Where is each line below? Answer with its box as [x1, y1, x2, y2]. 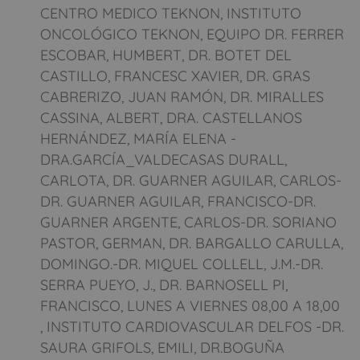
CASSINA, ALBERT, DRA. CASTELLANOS [40, 108, 302, 127]
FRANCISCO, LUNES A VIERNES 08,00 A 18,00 [40, 296, 340, 315]
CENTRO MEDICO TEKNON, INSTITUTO [40, 3, 301, 22]
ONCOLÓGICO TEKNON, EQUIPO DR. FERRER [40, 24, 344, 43]
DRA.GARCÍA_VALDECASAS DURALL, [40, 149, 287, 169]
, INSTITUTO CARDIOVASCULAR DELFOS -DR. [40, 317, 344, 336]
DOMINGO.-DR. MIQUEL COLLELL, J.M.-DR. [40, 254, 323, 273]
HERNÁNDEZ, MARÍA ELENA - [40, 129, 236, 148]
